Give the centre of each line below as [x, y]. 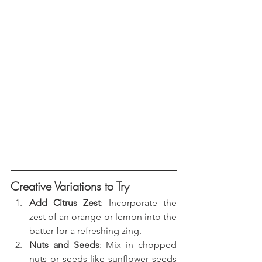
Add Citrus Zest [65, 203]
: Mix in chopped [138, 245]
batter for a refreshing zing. [85, 231]
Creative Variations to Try [70, 187]
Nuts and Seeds [64, 245]
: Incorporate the [139, 203]
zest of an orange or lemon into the [103, 217]
